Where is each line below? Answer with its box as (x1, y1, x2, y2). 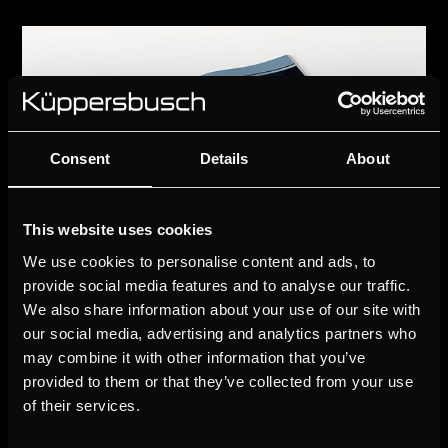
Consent (50, 150, 110, 167)
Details (199, 150, 249, 167)
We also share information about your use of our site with (23, 300, 421, 318)
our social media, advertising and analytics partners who (23, 324, 416, 342)
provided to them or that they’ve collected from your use (23, 372, 413, 390)
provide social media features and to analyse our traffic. (23, 276, 411, 294)
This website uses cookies (23, 221, 213, 238)
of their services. (23, 396, 140, 414)
